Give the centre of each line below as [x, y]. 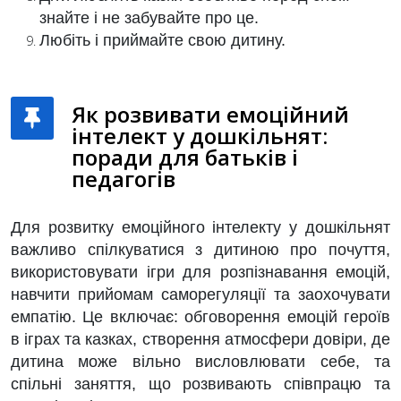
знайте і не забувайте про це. [149, 18]
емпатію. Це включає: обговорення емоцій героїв [200, 317]
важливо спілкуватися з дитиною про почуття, [200, 250]
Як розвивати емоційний [210, 114]
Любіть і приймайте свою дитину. [162, 40]
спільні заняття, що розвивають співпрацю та [200, 384]
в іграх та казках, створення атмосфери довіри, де [200, 339]
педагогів [124, 179]
